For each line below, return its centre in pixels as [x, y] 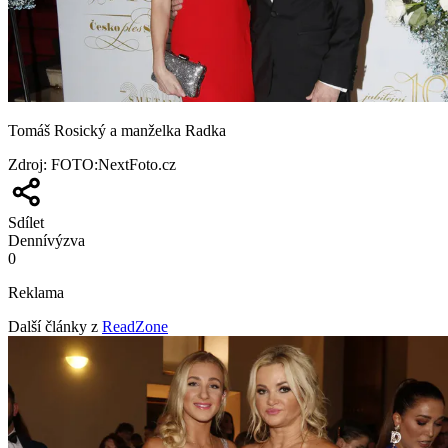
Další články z [53, 326]
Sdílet [26, 222]
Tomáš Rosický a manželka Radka [117, 130]
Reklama [36, 292]
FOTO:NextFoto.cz [113, 164]
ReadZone [135, 326]
